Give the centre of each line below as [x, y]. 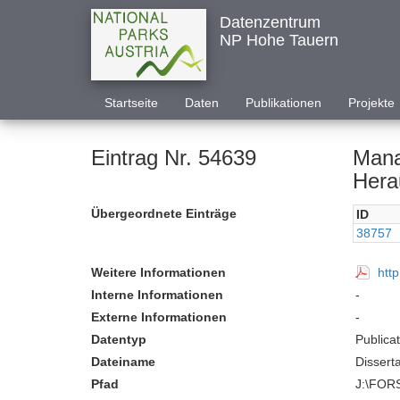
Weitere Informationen [158, 272]
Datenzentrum [270, 22]
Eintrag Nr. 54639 [174, 158]
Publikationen [283, 103]
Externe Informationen [159, 317]
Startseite [131, 103]
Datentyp [119, 339]
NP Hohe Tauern [279, 40]
